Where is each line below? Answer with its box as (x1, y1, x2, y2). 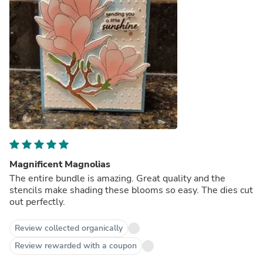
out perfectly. (9, 195, 65, 208)
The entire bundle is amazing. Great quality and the (9, 171, 136, 185)
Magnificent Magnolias (9, 157, 110, 171)
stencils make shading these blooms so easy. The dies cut (9, 183, 201, 197)
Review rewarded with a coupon (15, 240, 137, 251)
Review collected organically (15, 222, 123, 234)
